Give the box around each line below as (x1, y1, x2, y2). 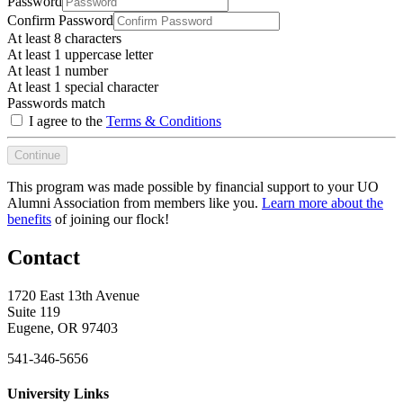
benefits (7, 211, 51, 227)
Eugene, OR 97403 (7, 319, 118, 336)
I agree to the (25, 113, 106, 129)
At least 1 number (7, 63, 108, 78)
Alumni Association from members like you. (7, 195, 262, 210)
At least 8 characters (7, 31, 121, 46)
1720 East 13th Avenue (7, 287, 139, 303)
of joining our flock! (51, 211, 169, 227)
